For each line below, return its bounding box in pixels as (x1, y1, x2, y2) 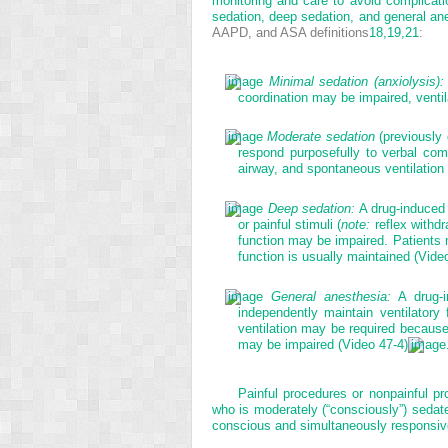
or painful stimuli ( (238, 217, 342, 233)
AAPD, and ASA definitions (212, 24, 369, 40)
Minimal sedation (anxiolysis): (268, 73, 445, 89)
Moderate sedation (267, 129, 375, 145)
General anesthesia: (270, 289, 391, 305)
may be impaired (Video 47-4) (238, 337, 408, 353)
